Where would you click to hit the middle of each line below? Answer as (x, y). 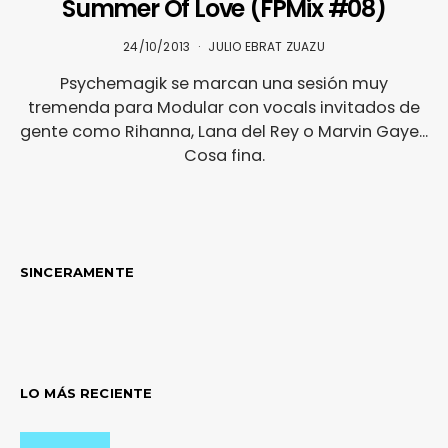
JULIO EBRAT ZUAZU (266, 46)
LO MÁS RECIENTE (86, 392)
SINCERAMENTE (77, 271)
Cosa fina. (224, 155)
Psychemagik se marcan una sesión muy (224, 83)
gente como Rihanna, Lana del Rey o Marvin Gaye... (224, 131)
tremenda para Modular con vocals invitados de (224, 107)
